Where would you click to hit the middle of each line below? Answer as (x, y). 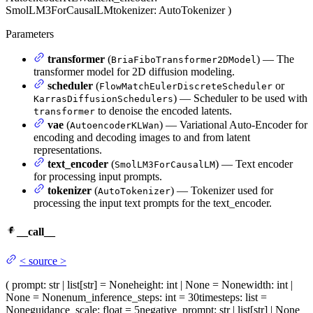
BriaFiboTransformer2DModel (184, 60)
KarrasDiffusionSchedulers (103, 99)
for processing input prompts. (98, 177)
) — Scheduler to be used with (240, 99)
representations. (68, 150)
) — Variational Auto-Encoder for (233, 125)
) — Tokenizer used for (222, 191)
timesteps (219, 297)
